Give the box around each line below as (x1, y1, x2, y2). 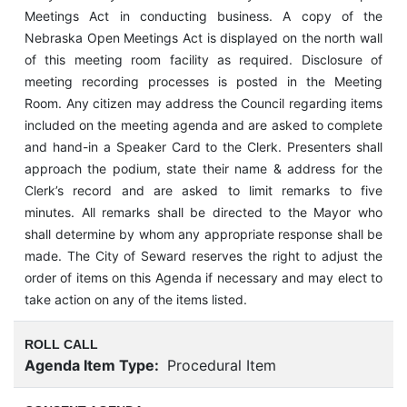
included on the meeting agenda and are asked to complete (25, 117, 382, 134)
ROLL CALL (25, 337, 98, 352)
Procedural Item (163, 356, 276, 375)
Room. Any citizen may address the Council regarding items (25, 95, 382, 112)
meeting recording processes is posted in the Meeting (25, 74, 382, 90)
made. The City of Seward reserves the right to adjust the (25, 248, 382, 264)
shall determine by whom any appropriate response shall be (25, 226, 382, 243)
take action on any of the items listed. (25, 292, 247, 308)
